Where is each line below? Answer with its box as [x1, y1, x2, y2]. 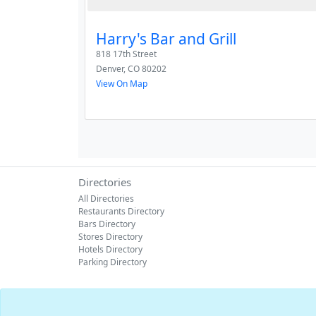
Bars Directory [78, 218, 135, 230]
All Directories [78, 193, 134, 205]
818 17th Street [96, 48, 157, 60]
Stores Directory [78, 231, 142, 243]
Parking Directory [78, 256, 147, 268]
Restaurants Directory [78, 205, 164, 217]
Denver [96, 63, 123, 75]
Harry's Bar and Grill [96, 29, 236, 49]
